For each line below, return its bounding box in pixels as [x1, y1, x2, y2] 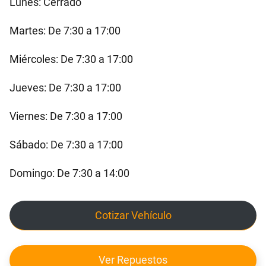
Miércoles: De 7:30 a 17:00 [9, 52, 133, 65]
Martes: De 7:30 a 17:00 [9, 24, 121, 37]
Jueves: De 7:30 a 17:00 [9, 81, 121, 94]
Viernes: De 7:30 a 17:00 [9, 109, 122, 122]
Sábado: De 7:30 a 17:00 [9, 138, 123, 151]
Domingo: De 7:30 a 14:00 [9, 166, 129, 179]
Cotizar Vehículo [94, 209, 172, 222]
